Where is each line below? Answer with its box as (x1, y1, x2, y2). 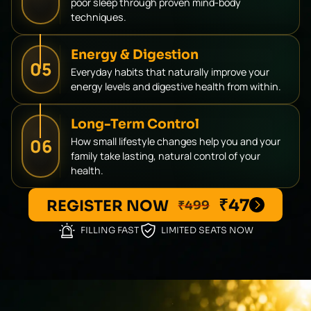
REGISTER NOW (47, 196, 173, 216)
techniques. (71, 10, 126, 24)
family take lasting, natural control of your (71, 149, 260, 162)
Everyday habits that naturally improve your (71, 65, 269, 78)
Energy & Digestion (71, 46, 199, 62)
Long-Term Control (71, 115, 199, 132)
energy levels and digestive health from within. (71, 79, 281, 93)
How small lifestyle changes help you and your (71, 134, 280, 148)
